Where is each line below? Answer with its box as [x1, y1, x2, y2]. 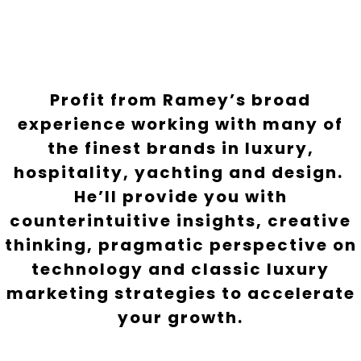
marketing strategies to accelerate [6, 281, 355, 305]
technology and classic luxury [31, 257, 330, 280]
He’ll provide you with [73, 185, 288, 208]
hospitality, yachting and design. [13, 160, 348, 184]
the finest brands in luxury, [47, 136, 314, 160]
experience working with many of [18, 112, 343, 135]
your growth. [118, 305, 243, 329]
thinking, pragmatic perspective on [4, 233, 357, 256]
